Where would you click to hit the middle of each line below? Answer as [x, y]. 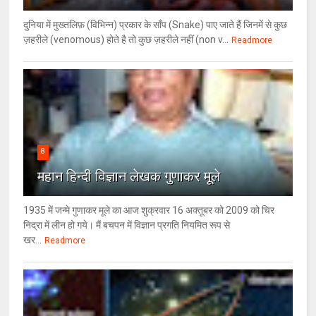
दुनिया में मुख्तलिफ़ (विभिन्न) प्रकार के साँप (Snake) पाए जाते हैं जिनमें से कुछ [156, 25]
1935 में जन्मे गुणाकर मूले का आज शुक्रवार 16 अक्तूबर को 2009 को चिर [149, 211]
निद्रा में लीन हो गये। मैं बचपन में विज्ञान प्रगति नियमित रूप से [127, 225]
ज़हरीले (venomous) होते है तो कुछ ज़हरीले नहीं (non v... [126, 40]
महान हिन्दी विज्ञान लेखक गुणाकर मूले [129, 177]
